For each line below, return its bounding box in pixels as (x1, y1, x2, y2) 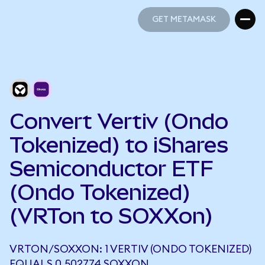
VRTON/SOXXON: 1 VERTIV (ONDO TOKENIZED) (9, 244, 251, 254)
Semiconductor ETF (9, 156, 214, 181)
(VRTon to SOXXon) (9, 203, 213, 228)
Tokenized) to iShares (9, 132, 228, 157)
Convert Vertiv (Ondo (9, 109, 228, 134)
